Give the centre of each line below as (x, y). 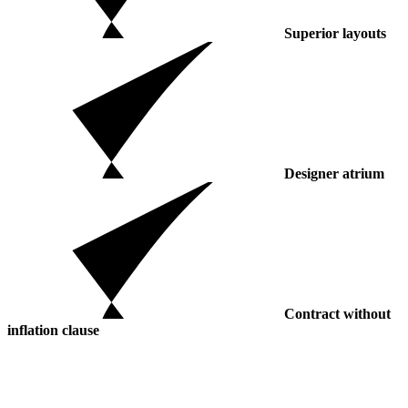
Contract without (337, 313)
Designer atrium (334, 173)
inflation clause (53, 330)
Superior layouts (335, 33)
